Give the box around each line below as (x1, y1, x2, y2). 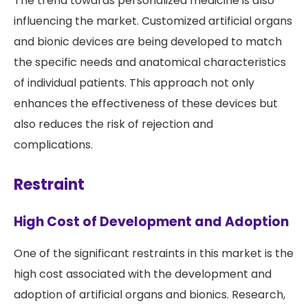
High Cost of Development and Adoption (14, 212, 289, 232)
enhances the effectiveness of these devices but (14, 96, 278, 112)
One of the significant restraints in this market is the (14, 245, 294, 262)
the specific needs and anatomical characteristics (14, 54, 286, 71)
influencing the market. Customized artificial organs (14, 13, 292, 30)
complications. (14, 137, 93, 153)
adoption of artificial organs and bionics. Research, (14, 287, 285, 303)
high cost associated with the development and (14, 266, 272, 283)
